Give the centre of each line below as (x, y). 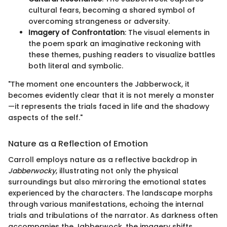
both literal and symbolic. (76, 66)
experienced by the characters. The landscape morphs (110, 193)
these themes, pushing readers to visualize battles (122, 54)
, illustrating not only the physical (117, 171)
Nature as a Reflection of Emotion (78, 143)
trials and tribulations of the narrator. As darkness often (113, 216)
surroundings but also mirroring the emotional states (107, 182)
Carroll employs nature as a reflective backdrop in (103, 160)
